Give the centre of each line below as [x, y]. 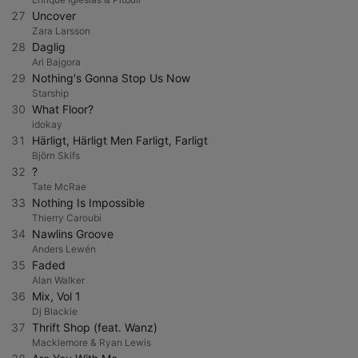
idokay [47, 124]
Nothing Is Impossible [88, 203]
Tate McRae [59, 187]
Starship [50, 93]
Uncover [54, 16]
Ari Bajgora [56, 62]
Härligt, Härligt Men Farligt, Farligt [120, 140]
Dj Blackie [55, 311]
